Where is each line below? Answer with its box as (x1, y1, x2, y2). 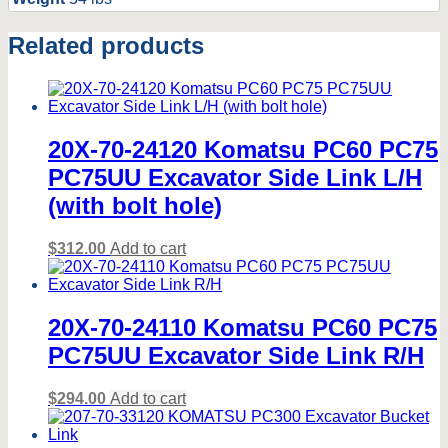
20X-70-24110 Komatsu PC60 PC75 (48, 313, 437, 341)
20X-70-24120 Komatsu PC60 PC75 (48, 135, 438, 163)
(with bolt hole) (48, 191, 222, 219)
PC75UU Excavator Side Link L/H (48, 163, 422, 191)
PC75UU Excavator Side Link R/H (48, 341, 424, 369)
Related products (8, 32, 204, 60)
